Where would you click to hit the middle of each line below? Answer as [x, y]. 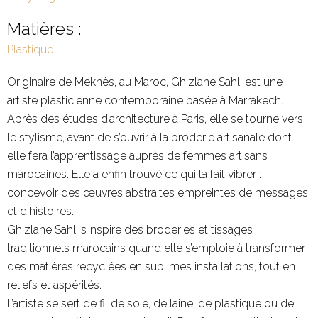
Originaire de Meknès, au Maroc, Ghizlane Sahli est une [145, 82]
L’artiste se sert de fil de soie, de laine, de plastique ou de [150, 303]
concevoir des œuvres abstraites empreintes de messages [158, 193]
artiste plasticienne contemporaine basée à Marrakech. [145, 100]
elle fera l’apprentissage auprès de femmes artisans [137, 156]
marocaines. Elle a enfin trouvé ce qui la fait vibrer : [134, 174]
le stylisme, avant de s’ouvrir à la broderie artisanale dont [149, 137]
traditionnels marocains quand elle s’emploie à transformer [156, 248]
